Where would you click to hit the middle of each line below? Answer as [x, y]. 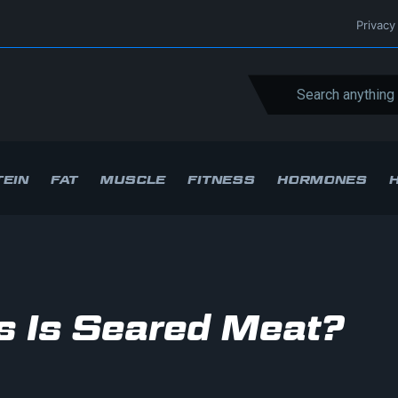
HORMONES [322, 179]
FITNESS [221, 179]
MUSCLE [133, 179]
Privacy [376, 25]
